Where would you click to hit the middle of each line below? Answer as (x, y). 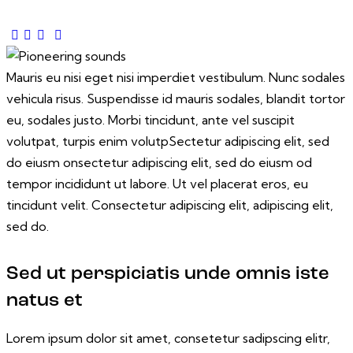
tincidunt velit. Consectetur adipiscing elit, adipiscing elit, (170, 205)
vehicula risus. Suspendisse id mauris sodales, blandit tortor (176, 99)
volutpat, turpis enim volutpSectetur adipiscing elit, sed (168, 141)
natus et (45, 301)
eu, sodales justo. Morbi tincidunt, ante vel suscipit (150, 120)
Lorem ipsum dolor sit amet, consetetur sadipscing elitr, (168, 338)
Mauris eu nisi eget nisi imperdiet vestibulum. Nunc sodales (176, 78)
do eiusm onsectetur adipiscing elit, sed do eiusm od (159, 163)
